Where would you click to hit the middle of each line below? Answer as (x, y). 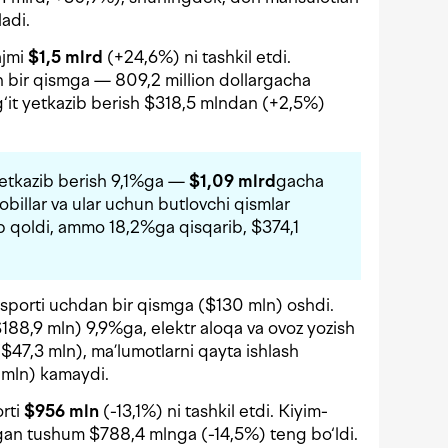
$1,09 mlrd (232, 181)
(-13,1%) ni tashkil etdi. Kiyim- (213, 411)
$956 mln (61, 411)
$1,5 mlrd (65, 57)
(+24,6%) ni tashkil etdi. (197, 57)
